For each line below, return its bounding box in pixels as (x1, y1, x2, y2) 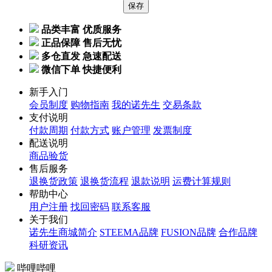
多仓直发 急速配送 (41, 50, 121, 61)
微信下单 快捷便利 (41, 64, 121, 75)
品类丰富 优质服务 (41, 24, 121, 35)
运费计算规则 (172, 175, 231, 186)
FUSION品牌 (161, 226, 216, 237)
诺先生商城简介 (29, 226, 97, 237)
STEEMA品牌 (100, 226, 158, 237)
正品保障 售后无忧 (41, 37, 121, 48)
